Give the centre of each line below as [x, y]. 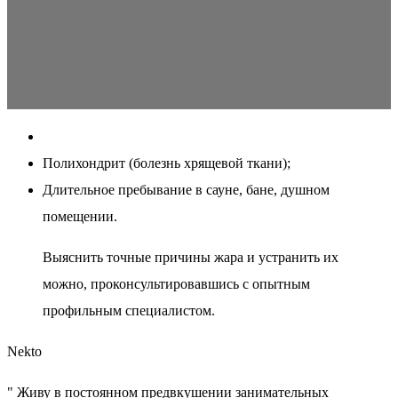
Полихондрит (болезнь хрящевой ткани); [167, 163]
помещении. [80, 217]
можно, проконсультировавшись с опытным [176, 284]
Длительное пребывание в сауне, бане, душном [186, 190]
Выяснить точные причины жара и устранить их [191, 258]
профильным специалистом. [129, 311]
